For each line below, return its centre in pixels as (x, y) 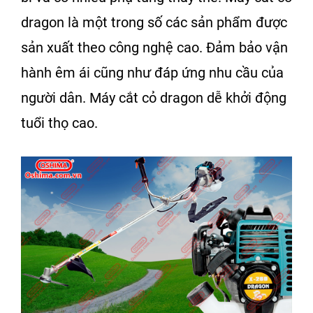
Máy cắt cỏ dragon (148, 97)
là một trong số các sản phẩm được (176, 22)
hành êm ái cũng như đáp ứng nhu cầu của (152, 72)
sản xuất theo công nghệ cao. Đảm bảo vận (154, 47)
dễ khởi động (247, 97)
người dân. (55, 97)
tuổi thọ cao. (59, 123)
